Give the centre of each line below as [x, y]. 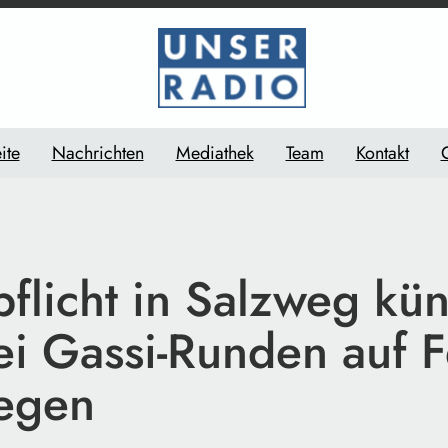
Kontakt [382, 152]
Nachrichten [97, 152]
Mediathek [214, 152]
